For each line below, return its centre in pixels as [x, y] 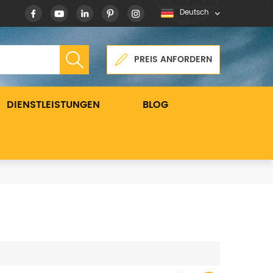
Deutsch [194, 12]
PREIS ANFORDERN [173, 59]
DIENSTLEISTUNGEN [53, 105]
